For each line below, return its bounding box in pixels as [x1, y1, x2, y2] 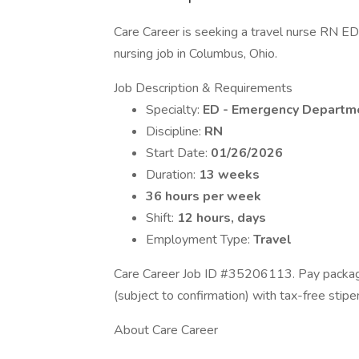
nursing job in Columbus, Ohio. [114, 45, 277, 63]
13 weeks [199, 166, 260, 184]
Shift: [146, 209, 177, 227]
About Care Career [114, 321, 218, 339]
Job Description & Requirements [114, 79, 292, 97]
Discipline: [146, 123, 204, 140]
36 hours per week [146, 188, 261, 205]
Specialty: [146, 101, 203, 119]
